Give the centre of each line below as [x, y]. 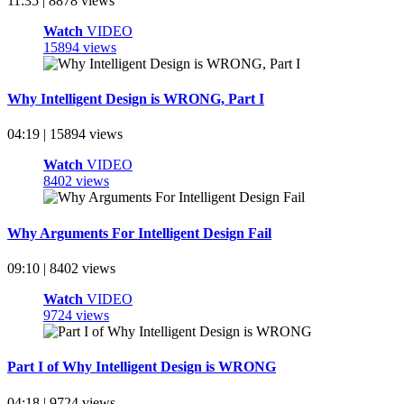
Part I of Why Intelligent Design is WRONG [142, 367]
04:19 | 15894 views [65, 134]
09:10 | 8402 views [61, 268]
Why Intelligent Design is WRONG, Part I [136, 99]
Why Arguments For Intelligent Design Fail [139, 233]
